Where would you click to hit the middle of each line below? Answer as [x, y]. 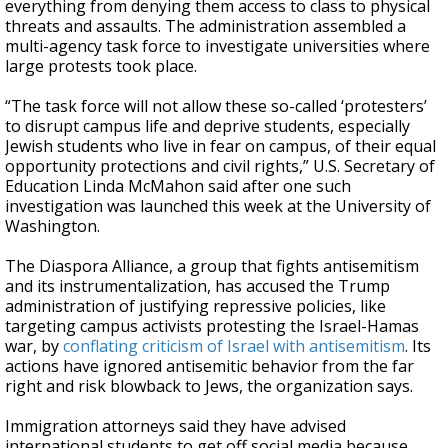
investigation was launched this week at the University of [218, 206]
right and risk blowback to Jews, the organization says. [209, 386]
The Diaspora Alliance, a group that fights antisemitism [212, 266]
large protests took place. [101, 66]
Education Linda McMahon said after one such [178, 186]
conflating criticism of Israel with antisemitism [234, 346]
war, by [34, 346]
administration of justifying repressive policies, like [195, 306]
